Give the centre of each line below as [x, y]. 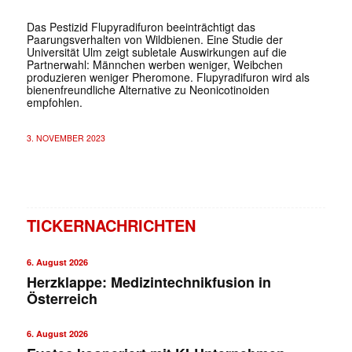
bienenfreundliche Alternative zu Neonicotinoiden [148, 89]
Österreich [62, 298]
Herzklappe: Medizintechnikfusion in [148, 282]
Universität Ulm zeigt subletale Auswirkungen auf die [156, 51]
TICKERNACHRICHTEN [111, 225]
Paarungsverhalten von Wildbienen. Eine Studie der [154, 39]
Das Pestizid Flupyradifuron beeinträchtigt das [141, 26]
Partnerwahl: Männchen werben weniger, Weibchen [154, 64]
